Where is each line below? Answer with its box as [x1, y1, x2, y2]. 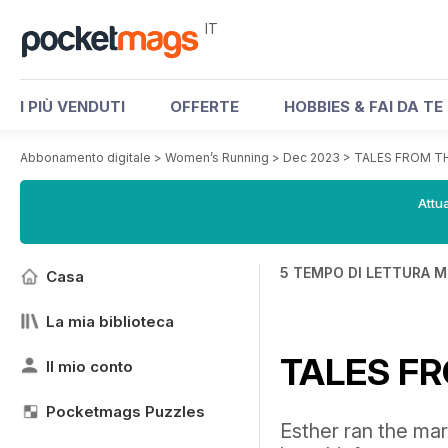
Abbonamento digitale [20, 150, 151, 165]
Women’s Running [165, 150, 269, 165]
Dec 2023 [283, 150, 340, 165]
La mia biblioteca [46, 312, 174, 331]
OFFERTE [170, 97, 239, 116]
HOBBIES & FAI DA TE [284, 97, 443, 116]
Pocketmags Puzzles [46, 402, 205, 421]
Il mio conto [46, 357, 133, 376]
